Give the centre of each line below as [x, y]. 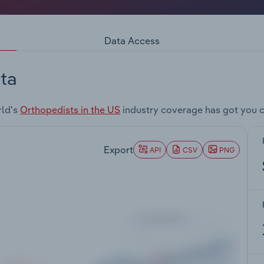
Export [118, 149]
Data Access [132, 40]
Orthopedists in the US [70, 110]
